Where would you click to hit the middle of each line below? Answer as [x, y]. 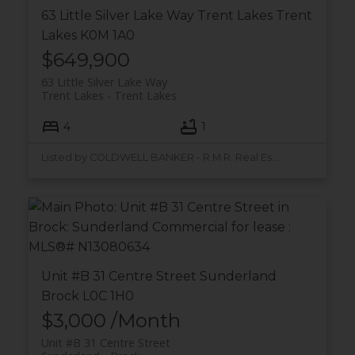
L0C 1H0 [108, 296]
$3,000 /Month [111, 321]
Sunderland [238, 277]
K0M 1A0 [107, 35]
